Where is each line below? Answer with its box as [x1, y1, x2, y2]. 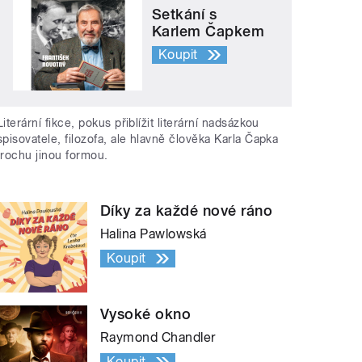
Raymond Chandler [100, 330, 216, 346]
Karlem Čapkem [152, 22, 265, 40]
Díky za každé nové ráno [100, 202, 273, 220]
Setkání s [152, 5, 217, 23]
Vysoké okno [100, 305, 192, 323]
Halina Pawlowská [100, 226, 207, 242]
